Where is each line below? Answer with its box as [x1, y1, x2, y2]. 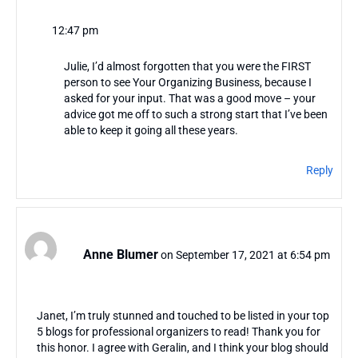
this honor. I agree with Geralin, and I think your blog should [37, 340, 328, 354]
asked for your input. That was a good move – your [63, 91, 316, 105]
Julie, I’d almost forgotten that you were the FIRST [63, 59, 311, 73]
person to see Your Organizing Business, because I [63, 75, 312, 89]
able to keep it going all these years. [63, 123, 238, 137]
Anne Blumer [83, 246, 158, 262]
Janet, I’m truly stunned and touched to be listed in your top [37, 308, 329, 322]
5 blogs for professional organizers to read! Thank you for [37, 324, 320, 338]
